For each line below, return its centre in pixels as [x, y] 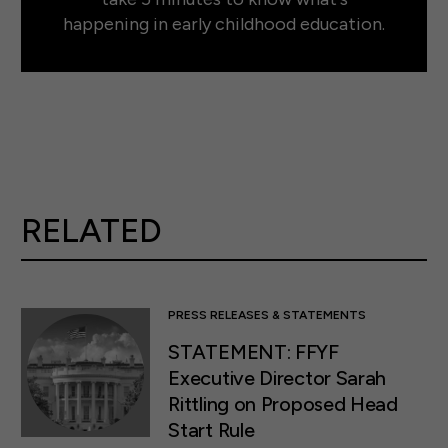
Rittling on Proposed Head [283, 403]
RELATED [91, 230]
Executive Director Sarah [277, 377]
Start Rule [211, 429]
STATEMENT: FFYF [253, 351]
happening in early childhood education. [224, 24]
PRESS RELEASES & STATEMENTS [267, 314]
